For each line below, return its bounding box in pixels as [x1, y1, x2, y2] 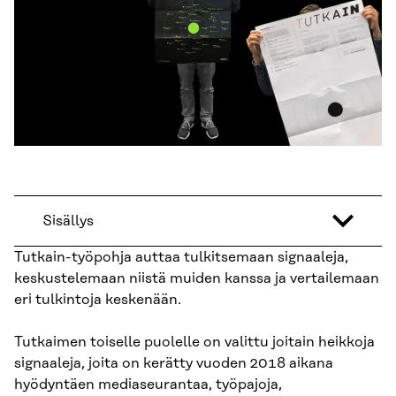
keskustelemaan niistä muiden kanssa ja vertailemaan [14, 270, 379, 287]
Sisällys [42, 213, 94, 230]
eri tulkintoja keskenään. [14, 292, 181, 308]
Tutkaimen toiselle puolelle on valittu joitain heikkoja [14, 334, 375, 351]
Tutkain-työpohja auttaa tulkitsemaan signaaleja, [14, 249, 348, 266]
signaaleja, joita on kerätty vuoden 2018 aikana [14, 355, 333, 372]
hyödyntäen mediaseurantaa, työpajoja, [14, 377, 282, 393]
